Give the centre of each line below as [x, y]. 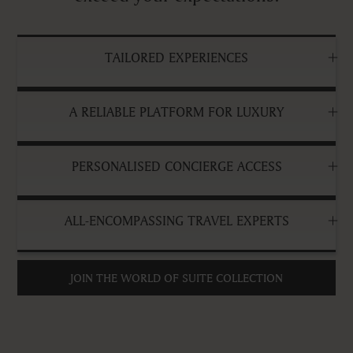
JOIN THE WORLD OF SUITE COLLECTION [176, 277]
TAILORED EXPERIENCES [176, 57]
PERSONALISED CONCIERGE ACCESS [176, 165]
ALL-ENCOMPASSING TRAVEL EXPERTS [176, 220]
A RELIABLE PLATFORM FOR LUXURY [176, 111]
